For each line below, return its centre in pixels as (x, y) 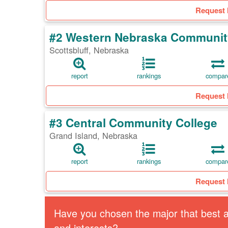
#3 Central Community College (133, 123)
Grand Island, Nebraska (93, 136)
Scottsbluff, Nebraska (89, 50)
